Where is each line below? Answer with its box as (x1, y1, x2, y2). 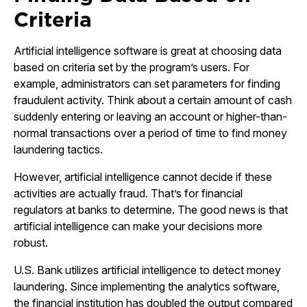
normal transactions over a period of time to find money (14, 126, 287, 140)
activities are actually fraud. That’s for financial (14, 186, 243, 200)
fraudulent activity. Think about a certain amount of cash (14, 93, 292, 107)
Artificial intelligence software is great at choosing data (14, 44, 282, 58)
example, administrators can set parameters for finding (14, 77, 280, 90)
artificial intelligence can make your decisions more (14, 219, 262, 233)
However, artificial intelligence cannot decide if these (14, 170, 272, 184)
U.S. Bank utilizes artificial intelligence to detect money (14, 263, 281, 277)
